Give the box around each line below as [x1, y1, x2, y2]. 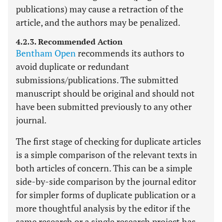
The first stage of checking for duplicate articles [16, 135, 201, 147]
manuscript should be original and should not [16, 87, 195, 99]
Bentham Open [16, 47, 76, 59]
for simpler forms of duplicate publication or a [16, 189, 196, 201]
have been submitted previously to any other [16, 101, 192, 112]
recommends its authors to [76, 47, 184, 59]
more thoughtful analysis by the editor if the [16, 202, 190, 214]
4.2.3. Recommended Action [16, 36, 122, 47]
